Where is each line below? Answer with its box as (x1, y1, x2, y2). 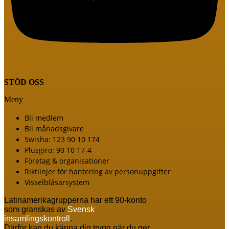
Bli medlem (25, 112, 63, 123)
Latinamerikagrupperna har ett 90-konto (4, 195, 147, 204)
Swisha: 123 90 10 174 (25, 134, 100, 144)
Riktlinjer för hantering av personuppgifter (25, 166, 171, 176)
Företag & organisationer (25, 155, 109, 166)
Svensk (65, 204, 95, 214)
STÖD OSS (4, 77, 44, 86)
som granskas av (4, 204, 65, 214)
